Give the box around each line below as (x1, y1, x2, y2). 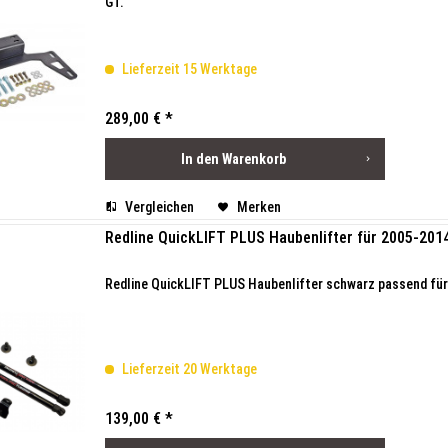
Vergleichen (122, 199, 194, 215)
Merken (237, 199, 281, 215)
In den (180, 151, 219, 167)
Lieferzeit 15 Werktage (119, 61, 257, 77)
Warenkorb (221, 151, 286, 167)
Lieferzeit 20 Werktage (119, 361, 257, 377)
